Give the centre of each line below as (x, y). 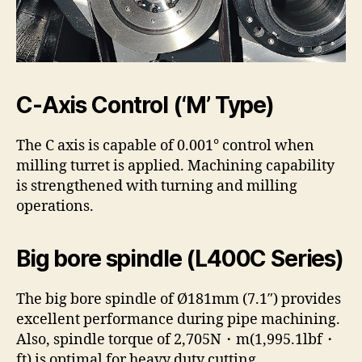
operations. (55, 206)
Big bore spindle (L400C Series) (180, 258)
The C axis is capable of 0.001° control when (165, 145)
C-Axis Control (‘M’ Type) (145, 105)
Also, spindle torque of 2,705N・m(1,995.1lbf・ (177, 339)
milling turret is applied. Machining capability (175, 166)
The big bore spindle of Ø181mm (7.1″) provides (179, 299)
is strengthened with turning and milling (157, 186)
